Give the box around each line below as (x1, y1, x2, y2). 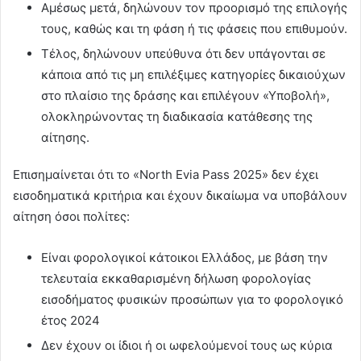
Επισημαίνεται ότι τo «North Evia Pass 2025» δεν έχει (13, 166, 318, 182)
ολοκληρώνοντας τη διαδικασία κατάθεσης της (41, 108, 313, 124)
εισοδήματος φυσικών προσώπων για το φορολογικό (41, 291, 343, 307)
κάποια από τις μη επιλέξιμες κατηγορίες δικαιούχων (41, 66, 346, 82)
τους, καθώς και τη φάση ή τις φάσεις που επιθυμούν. (41, 20, 347, 36)
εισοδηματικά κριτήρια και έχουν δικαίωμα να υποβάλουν (13, 187, 347, 203)
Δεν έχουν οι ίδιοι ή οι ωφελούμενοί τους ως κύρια (41, 337, 333, 353)
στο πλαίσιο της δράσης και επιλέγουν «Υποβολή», (41, 87, 330, 103)
